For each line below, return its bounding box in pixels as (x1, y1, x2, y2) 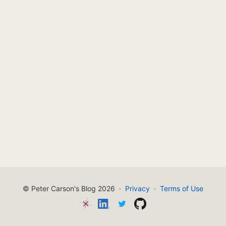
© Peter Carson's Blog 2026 (23, 184, 115, 193)
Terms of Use (160, 184, 203, 193)
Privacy (125, 184, 150, 193)
